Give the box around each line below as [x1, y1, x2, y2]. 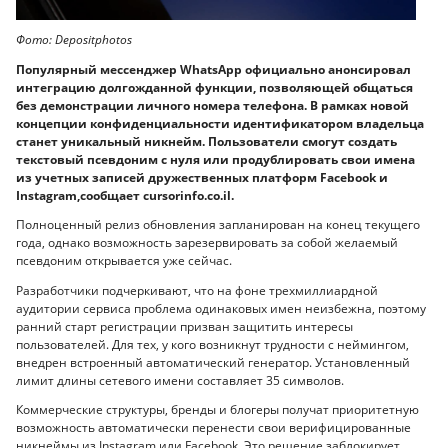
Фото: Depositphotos [16, 31, 132, 49]
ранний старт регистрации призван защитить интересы [16, 317, 353, 335]
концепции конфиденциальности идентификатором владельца [16, 114, 424, 132]
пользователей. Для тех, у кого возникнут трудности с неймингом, [16, 335, 409, 353]
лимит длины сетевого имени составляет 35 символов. [16, 371, 344, 389]
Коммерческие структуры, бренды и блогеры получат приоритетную [16, 401, 419, 419]
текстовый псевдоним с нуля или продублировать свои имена [16, 150, 415, 168]
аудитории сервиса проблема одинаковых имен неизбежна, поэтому [16, 299, 426, 317]
